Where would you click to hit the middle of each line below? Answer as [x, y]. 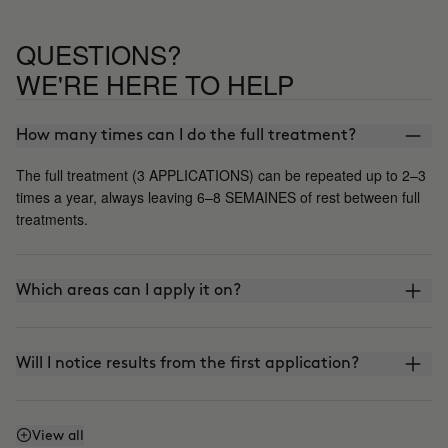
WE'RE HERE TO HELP [155, 83]
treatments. [52, 218]
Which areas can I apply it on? [128, 290]
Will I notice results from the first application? [187, 363]
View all [58, 435]
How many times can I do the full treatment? [186, 135]
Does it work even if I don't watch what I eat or [191, 436]
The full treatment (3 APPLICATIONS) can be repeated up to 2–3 [221, 174]
